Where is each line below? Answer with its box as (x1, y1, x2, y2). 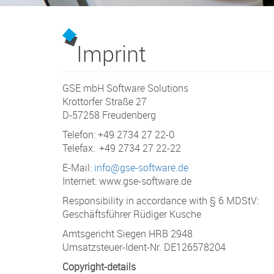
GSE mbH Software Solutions (62, 81, 188, 95)
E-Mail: (62, 160, 94, 174)
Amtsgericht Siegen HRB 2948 (62, 226, 193, 240)
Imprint (76, 38, 146, 68)
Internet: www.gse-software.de (62, 174, 191, 188)
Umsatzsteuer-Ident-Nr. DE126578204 (62, 240, 226, 254)
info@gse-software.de (94, 160, 188, 174)
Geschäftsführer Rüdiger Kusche (62, 207, 201, 221)
